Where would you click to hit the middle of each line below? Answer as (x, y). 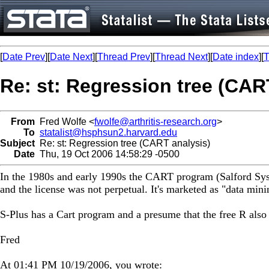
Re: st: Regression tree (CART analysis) (122, 143)
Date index (236, 57)
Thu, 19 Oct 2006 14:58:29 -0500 (107, 154)
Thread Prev (124, 57)
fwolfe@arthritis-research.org (156, 121)
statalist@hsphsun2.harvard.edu (108, 132)
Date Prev (24, 57)
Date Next (71, 57)
